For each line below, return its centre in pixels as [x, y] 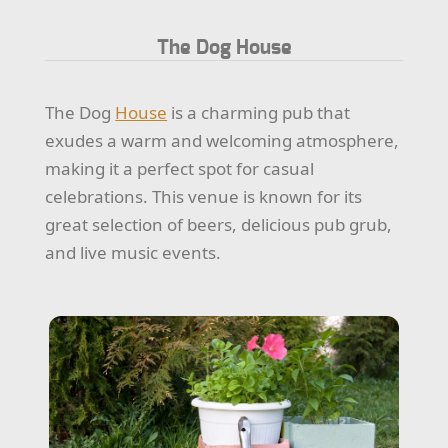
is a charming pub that [259, 113]
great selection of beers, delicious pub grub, [219, 225]
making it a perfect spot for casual [180, 169]
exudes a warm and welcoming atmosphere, [222, 141]
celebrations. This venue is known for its [204, 197]
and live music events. [133, 253]
